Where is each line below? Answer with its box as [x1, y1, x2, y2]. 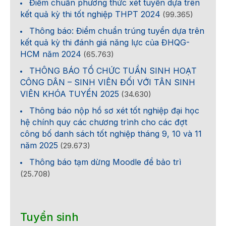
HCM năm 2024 [20, 48, 81, 59]
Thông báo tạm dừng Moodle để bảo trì [29, 156, 181, 167]
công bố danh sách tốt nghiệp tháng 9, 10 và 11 [20, 128, 202, 139]
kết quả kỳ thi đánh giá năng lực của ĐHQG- [20, 37, 190, 47]
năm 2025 [20, 140, 58, 150]
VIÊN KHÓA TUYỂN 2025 [20, 88, 119, 99]
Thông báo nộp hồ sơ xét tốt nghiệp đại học [29, 105, 199, 116]
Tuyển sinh [20, 210, 79, 223]
